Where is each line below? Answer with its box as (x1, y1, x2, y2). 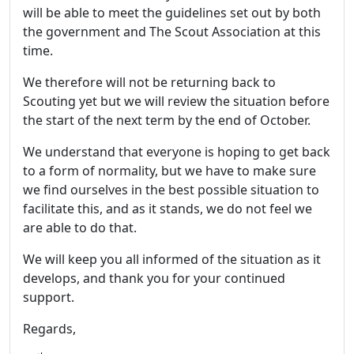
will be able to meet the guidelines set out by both (23, 4, 321, 22)
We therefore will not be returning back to (23, 73, 276, 92)
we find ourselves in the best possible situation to (23, 181, 319, 199)
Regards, (23, 320, 76, 338)
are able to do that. (23, 219, 137, 237)
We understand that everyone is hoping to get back (23, 143, 330, 161)
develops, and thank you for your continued (23, 269, 285, 288)
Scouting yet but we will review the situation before (23, 92, 330, 111)
